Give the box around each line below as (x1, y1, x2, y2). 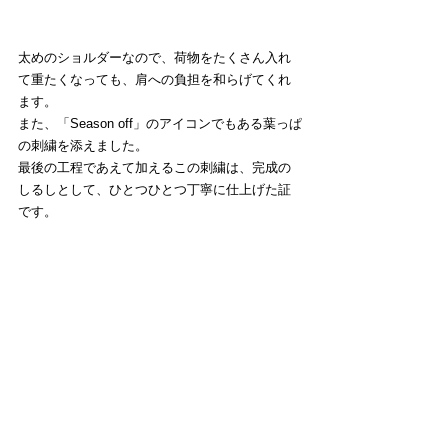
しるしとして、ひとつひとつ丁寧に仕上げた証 (18, 182, 291, 198)
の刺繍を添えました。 (18, 138, 148, 154)
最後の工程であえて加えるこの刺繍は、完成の (18, 160, 291, 176)
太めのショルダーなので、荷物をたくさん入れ (18, 50, 291, 66)
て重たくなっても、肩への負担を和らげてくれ (18, 72, 291, 88)
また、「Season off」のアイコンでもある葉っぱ (18, 116, 302, 132)
